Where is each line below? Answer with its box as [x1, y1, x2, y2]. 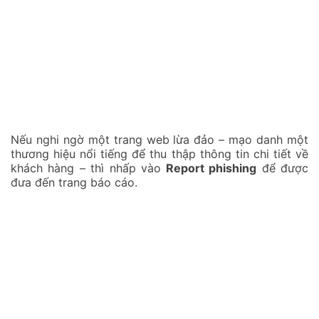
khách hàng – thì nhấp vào [11, 161, 162, 176]
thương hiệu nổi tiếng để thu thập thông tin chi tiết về [11, 147, 308, 162]
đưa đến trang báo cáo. [11, 175, 137, 190]
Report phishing [161, 161, 257, 176]
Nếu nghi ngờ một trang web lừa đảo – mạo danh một [11, 132, 308, 147]
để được [256, 161, 309, 176]
